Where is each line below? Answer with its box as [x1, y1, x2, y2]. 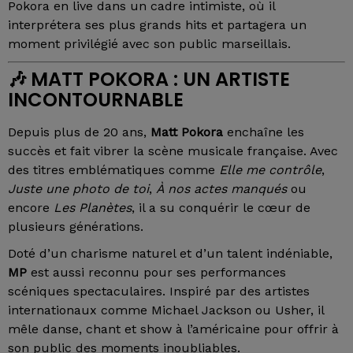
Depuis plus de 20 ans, [8, 124, 150, 140]
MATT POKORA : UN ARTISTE [31, 66, 290, 93]
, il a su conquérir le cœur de [132, 200, 310, 216]
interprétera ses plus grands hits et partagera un [8, 17, 307, 33]
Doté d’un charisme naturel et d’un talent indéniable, [8, 246, 333, 262]
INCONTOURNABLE [8, 87, 184, 113]
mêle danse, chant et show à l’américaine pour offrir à [8, 321, 339, 337]
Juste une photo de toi [8, 181, 149, 197]
